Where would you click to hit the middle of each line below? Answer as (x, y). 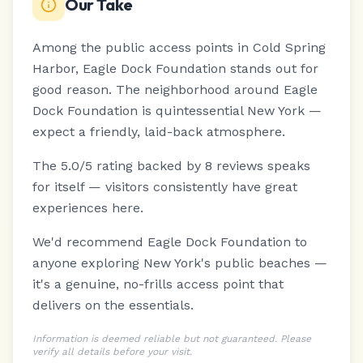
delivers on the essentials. (113, 305)
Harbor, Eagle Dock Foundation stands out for (175, 68)
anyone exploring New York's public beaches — (180, 263)
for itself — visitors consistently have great (165, 187)
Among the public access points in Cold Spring (179, 47)
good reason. (72, 90)
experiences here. (88, 208)
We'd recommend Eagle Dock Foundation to (170, 242)
